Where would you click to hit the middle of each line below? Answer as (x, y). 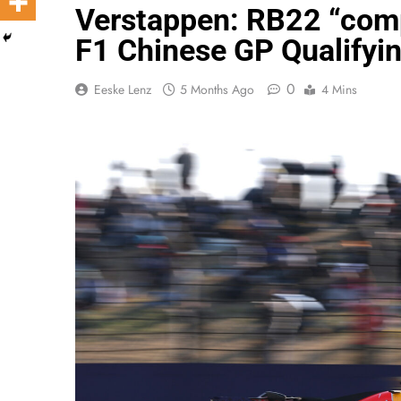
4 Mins (339, 90)
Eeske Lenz (123, 90)
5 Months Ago (217, 90)
